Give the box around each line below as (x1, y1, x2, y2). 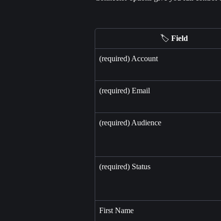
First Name (99, 206, 134, 215)
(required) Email (99, 86, 150, 95)
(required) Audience (99, 118, 161, 127)
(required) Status (99, 162, 150, 171)
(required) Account (99, 54, 158, 63)
